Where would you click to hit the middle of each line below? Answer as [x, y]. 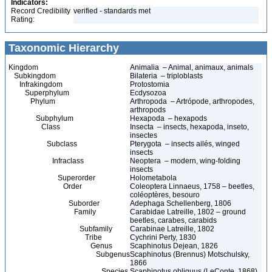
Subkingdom [32, 76]
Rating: [23, 19]
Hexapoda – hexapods [168, 118]
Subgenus [69, 254]
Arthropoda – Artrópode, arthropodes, [192, 101]
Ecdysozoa [149, 93]
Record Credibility [41, 11]
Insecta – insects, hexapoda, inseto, [189, 127]
